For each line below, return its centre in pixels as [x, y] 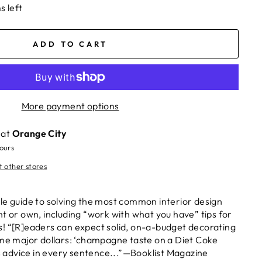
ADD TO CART [70, 44]
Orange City [39, 133]
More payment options [70, 106]
